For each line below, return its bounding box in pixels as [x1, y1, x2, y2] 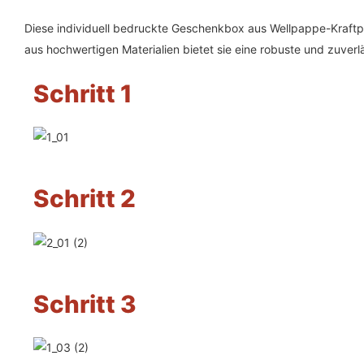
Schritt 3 [32, 288, 136, 318]
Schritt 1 [32, 79, 132, 108]
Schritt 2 [32, 184, 136, 214]
